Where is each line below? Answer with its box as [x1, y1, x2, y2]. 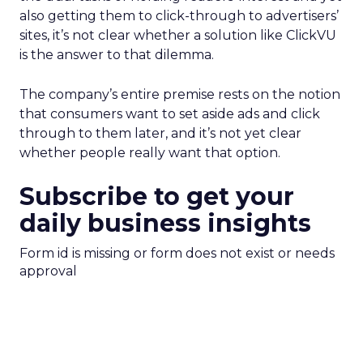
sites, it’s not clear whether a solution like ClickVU [19, 28, 336, 43]
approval [19, 263, 77, 279]
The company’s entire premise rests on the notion [19, 87, 340, 102]
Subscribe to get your [19, 181, 294, 211]
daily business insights [19, 208, 311, 238]
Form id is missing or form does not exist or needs [19, 246, 335, 261]
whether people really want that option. [19, 145, 280, 160]
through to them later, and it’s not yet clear [19, 126, 301, 141]
